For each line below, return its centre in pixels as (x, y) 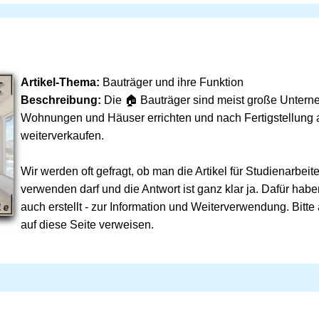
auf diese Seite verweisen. (87, 225)
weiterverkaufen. (62, 136)
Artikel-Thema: (60, 82)
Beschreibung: (61, 100)
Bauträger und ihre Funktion (172, 82)
